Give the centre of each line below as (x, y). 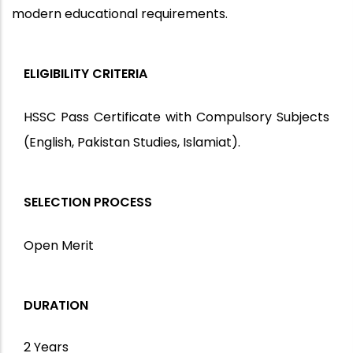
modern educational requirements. (120, 14)
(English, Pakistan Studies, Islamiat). (132, 143)
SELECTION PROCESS (88, 203)
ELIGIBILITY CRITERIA (85, 74)
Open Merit (59, 246)
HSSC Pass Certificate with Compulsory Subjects (176, 117)
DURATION (56, 306)
